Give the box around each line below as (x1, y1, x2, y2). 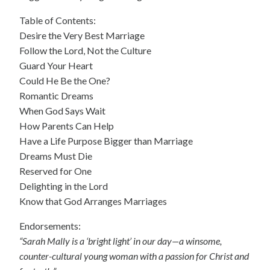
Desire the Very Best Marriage (19, 30, 145, 42)
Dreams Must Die (19, 150, 92, 162)
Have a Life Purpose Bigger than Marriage (19, 135, 193, 147)
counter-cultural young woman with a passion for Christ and (19, 250, 249, 262)
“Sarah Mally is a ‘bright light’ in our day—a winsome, (19, 235, 222, 247)
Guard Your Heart (19, 60, 93, 72)
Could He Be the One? (19, 75, 110, 87)
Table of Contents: (19, 14, 96, 27)
